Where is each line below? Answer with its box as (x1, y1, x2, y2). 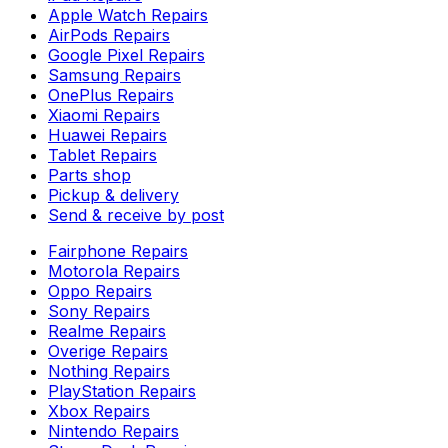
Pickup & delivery (48, 184, 179, 205)
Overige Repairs (48, 340, 168, 361)
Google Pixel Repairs (48, 44, 205, 65)
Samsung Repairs (48, 64, 181, 85)
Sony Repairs (48, 300, 150, 321)
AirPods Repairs (48, 24, 170, 45)
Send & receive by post (48, 204, 224, 225)
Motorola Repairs (48, 260, 180, 281)
